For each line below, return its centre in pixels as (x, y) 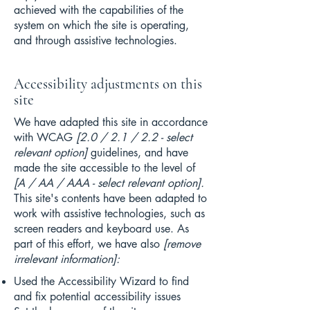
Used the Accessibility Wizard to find (101, 281)
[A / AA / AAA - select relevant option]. (109, 183)
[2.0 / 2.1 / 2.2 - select (134, 137)
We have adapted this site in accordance (111, 122)
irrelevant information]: (67, 259)
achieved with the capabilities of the (99, 10)
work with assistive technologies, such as (109, 213)
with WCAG (45, 137)
